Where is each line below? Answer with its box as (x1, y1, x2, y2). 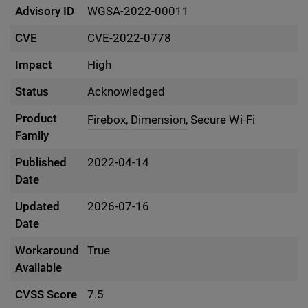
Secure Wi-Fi (190, 113, 255, 127)
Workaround (15, 243, 80, 258)
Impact (15, 58, 53, 72)
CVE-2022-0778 (87, 31, 172, 45)
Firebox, (87, 113, 129, 127)
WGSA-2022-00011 (87, 4, 190, 19)
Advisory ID (15, 4, 75, 19)
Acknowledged (87, 85, 166, 99)
